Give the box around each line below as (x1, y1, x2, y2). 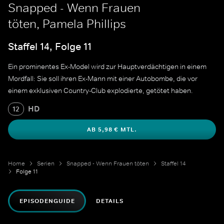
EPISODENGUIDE (19, 197, 75, 205)
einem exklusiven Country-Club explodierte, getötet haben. (8, 86, 193, 95)
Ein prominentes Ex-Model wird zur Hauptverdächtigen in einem (8, 62, 206, 71)
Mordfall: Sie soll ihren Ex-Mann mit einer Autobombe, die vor (8, 74, 197, 83)
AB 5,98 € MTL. (86, 125, 137, 134)
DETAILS (96, 197, 124, 205)
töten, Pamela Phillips (8, 16, 126, 31)
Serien (37, 159, 54, 168)
